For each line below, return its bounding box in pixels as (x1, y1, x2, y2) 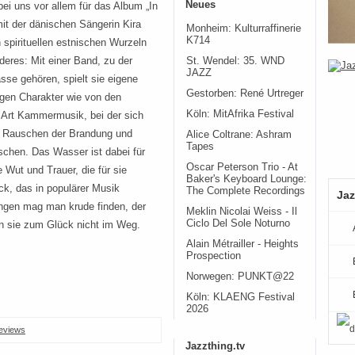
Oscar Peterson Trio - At (186, 162, 298, 173)
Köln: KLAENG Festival (186, 292, 295, 303)
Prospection (186, 250, 241, 261)
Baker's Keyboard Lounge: (186, 174, 307, 185)
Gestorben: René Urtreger (186, 88, 303, 99)
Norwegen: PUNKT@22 (186, 271, 294, 282)
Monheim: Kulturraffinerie (186, 23, 301, 34)
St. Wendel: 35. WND (186, 55, 284, 67)
